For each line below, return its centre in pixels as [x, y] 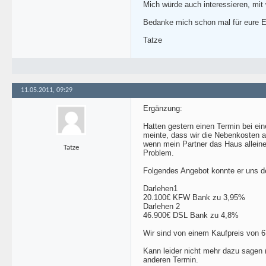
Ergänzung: [163, 108]
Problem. [159, 153]
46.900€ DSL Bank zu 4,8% [191, 215]
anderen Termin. [171, 260]
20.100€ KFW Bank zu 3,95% [194, 197]
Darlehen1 [160, 189]
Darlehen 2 [161, 206]
